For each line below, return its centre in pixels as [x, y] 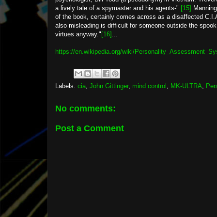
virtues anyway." [78, 34]
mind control [149, 86]
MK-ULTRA [186, 86]
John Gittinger [109, 86]
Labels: [66, 86]
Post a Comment [90, 128]
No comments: [85, 108]
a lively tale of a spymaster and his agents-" [118, 8]
